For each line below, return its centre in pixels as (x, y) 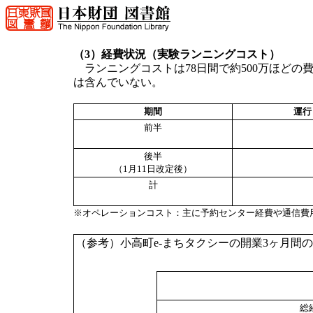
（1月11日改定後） (153, 169)
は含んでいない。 (118, 82)
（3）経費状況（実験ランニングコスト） (177, 54)
